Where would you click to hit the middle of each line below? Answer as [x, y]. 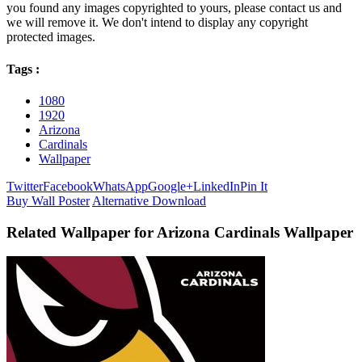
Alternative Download [149, 200]
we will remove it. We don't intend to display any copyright [157, 23]
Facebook [68, 186]
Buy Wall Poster [48, 200]
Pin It [254, 186]
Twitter [25, 186]
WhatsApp [120, 186]
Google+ [170, 186]
